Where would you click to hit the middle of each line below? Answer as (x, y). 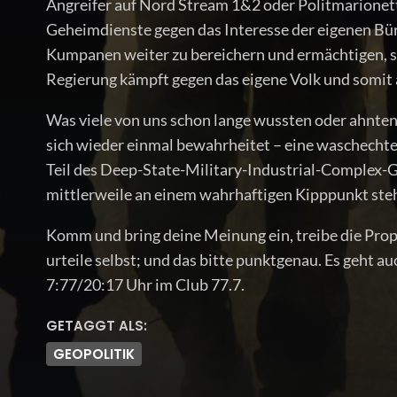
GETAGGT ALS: (97, 325)
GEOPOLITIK (94, 354)
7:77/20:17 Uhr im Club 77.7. (145, 284)
